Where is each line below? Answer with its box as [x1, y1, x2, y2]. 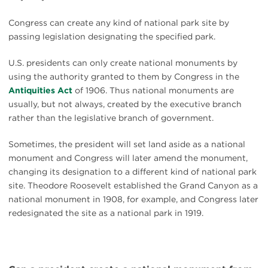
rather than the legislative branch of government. [8, 113, 214, 123]
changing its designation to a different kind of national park [8, 167, 257, 177]
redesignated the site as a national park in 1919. [8, 208, 203, 218]
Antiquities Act [8, 86, 72, 96]
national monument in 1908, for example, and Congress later [8, 194, 258, 205]
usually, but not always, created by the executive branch [8, 99, 242, 109]
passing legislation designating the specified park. [8, 32, 215, 42]
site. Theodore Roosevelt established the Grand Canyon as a [8, 181, 258, 191]
